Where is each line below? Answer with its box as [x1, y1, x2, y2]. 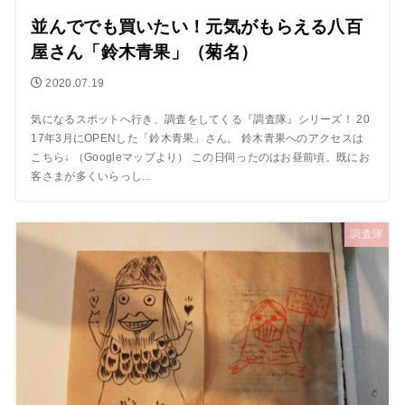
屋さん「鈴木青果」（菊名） [31, 42, 259, 62]
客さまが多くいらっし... [31, 171, 152, 183]
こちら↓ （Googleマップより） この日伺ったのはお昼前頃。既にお [31, 152, 370, 164]
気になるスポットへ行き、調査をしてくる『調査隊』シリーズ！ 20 [31, 114, 370, 126]
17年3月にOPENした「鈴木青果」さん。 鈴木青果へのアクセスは [31, 133, 364, 145]
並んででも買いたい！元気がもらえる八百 [31, 17, 363, 37]
